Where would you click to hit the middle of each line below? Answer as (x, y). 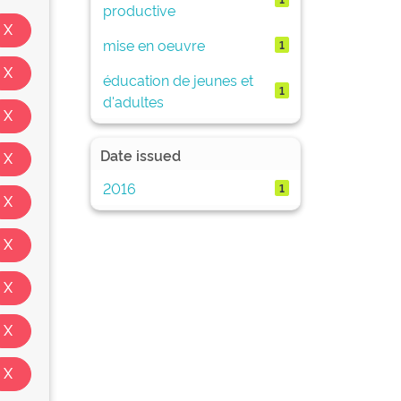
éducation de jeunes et (178, 79)
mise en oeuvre (154, 44)
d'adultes (133, 101)
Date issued (141, 155)
